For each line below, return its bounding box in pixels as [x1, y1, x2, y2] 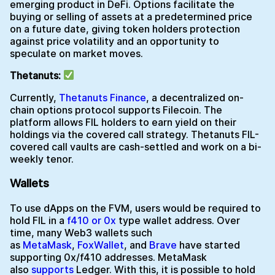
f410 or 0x [67, 214, 116, 227]
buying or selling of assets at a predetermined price [10, 10, 252, 23]
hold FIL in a [10, 214, 67, 227]
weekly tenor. [10, 152, 74, 165]
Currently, [10, 91, 59, 104]
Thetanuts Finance [59, 91, 146, 104]
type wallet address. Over [116, 214, 240, 227]
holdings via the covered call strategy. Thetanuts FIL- [10, 128, 259, 141]
